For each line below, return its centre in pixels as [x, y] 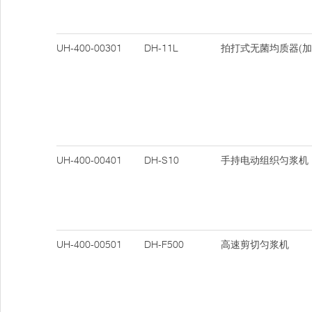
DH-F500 [164, 244]
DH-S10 [162, 160]
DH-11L [161, 48]
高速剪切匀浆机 [255, 244]
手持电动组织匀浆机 [265, 160]
